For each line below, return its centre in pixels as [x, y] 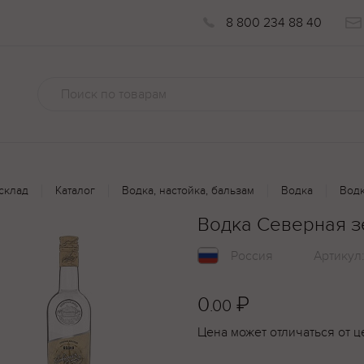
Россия [252, 256]
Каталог [75, 191]
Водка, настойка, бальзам [188, 191]
